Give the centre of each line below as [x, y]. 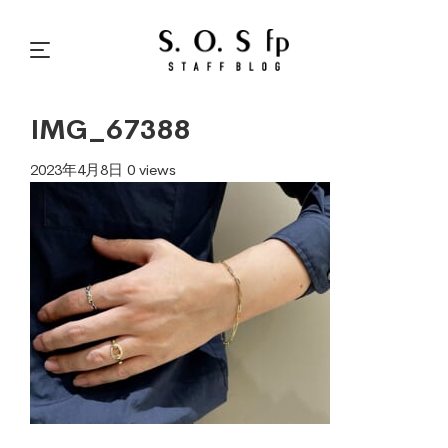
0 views [151, 169]
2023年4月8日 [78, 169]
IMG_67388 [110, 129]
